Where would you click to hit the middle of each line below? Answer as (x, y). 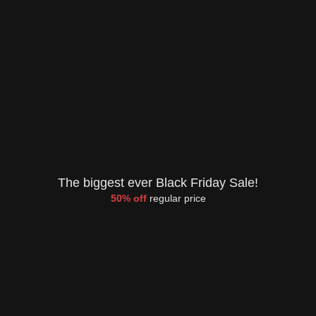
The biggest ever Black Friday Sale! (158, 182)
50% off (128, 198)
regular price (176, 198)
